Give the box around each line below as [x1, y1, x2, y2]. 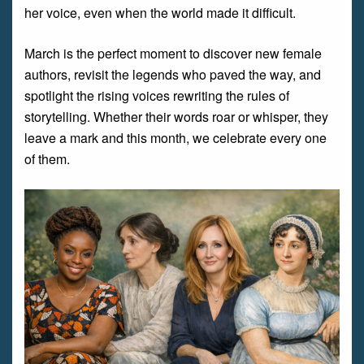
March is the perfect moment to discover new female [24, 44, 322, 63]
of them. [24, 149, 70, 168]
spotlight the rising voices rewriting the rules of [24, 86, 289, 105]
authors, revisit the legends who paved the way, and [24, 65, 321, 84]
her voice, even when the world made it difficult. [24, 3, 296, 22]
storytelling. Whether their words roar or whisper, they [24, 107, 328, 126]
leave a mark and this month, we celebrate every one [24, 128, 327, 147]
